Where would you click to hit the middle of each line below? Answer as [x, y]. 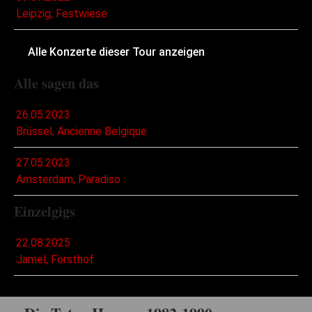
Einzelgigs [45, 212]
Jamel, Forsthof [55, 260]
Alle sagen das [56, 84]
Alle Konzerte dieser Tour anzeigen [116, 52]
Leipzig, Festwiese [62, 14]
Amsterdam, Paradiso [68, 180]
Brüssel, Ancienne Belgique [81, 132]
